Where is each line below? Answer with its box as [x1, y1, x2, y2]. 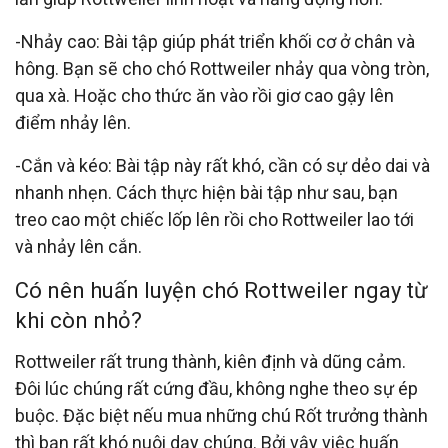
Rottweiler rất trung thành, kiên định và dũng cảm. [15, 350, 406, 372]
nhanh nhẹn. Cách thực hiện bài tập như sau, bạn [15, 181, 398, 203]
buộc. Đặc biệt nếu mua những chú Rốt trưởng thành [15, 404, 428, 426]
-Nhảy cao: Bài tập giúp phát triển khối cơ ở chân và [15, 30, 415, 52]
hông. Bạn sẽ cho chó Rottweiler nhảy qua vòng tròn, [15, 57, 429, 79]
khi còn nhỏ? [15, 307, 142, 333]
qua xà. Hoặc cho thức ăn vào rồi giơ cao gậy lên [15, 84, 394, 106]
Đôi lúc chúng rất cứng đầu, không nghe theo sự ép [15, 377, 418, 399]
